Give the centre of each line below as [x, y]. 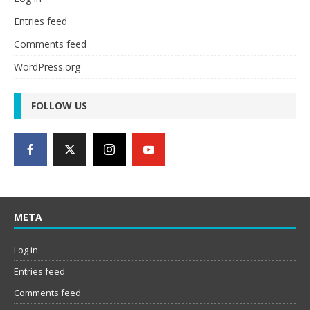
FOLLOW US [59, 106]
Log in [26, 250]
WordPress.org [47, 67]
